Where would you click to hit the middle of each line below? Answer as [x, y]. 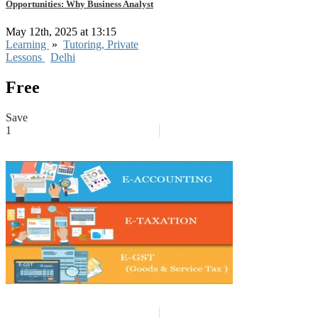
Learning [27, 44]
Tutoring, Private [101, 44]
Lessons [25, 57]
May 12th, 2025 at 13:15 [62, 31]
